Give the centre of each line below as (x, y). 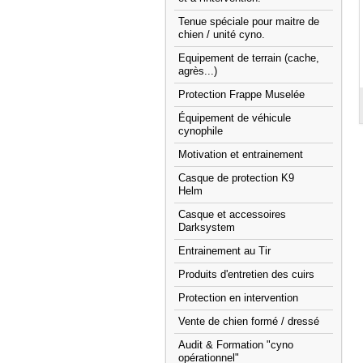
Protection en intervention (238, 298)
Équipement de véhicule (235, 118)
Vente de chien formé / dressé (249, 322)
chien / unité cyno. (222, 35)
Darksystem (207, 228)
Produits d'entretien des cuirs (246, 275)
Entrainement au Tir (224, 251)
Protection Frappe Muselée (241, 95)
